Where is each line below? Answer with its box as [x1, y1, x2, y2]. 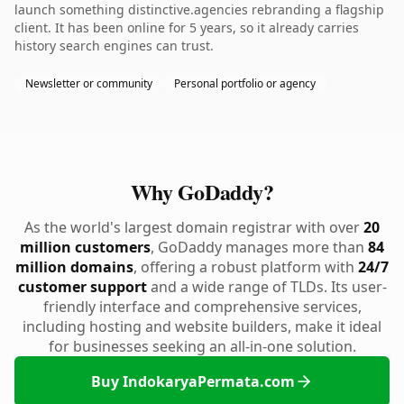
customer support [17, 277, 147, 297]
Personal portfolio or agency [174, 76, 316, 91]
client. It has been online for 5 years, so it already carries [14, 19, 359, 36]
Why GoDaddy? [130, 176, 274, 207]
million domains [15, 257, 133, 277]
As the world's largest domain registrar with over [24, 217, 363, 237]
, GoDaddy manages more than [151, 237, 368, 257]
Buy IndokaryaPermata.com [91, 372, 295, 391]
